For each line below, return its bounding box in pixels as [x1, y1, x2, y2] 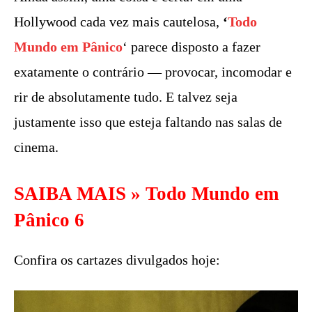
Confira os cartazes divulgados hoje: [14, 251, 220, 267]
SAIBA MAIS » [14, 182, 146, 204]
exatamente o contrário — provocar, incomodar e [14, 63, 292, 79]
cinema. [14, 139, 58, 155]
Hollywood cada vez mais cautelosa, [14, 13, 223, 29]
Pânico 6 [14, 209, 84, 231]
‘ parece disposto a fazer [123, 38, 260, 54]
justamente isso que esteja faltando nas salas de [14, 114, 282, 130]
